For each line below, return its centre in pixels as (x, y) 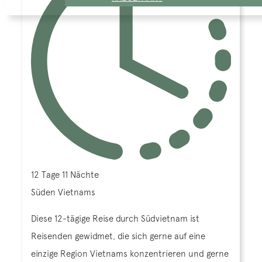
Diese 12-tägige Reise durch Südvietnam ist (115, 219)
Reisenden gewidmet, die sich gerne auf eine (118, 236)
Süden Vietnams (63, 192)
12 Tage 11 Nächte (65, 175)
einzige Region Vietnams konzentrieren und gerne (130, 254)
